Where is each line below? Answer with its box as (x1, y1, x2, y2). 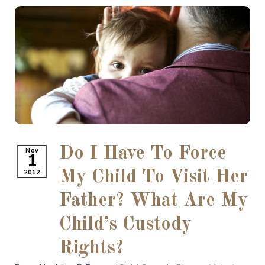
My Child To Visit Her (59, 168, 248, 187)
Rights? (59, 239, 124, 258)
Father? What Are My (59, 192, 248, 211)
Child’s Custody (59, 215, 192, 234)
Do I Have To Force (59, 144, 227, 163)
